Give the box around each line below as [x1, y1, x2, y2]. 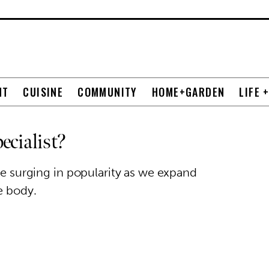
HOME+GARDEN [151, 84, 225, 100]
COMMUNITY [77, 84, 138, 100]
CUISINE [23, 84, 64, 100]
